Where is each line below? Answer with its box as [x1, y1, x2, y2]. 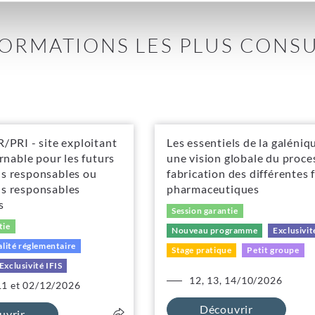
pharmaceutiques [167, 182, 260, 195]
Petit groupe [247, 245, 300, 255]
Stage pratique [172, 245, 232, 255]
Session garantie [172, 205, 238, 216]
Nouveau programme [172, 225, 258, 236]
